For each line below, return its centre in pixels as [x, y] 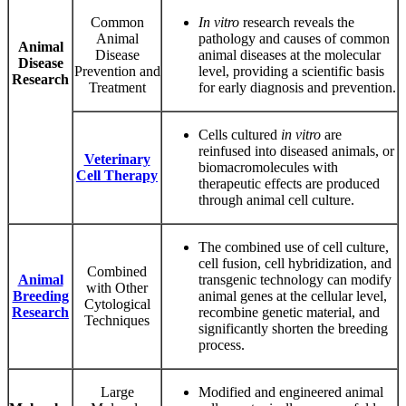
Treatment [117, 87]
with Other [117, 287]
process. [222, 344]
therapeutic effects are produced [289, 183]
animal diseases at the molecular [290, 54]
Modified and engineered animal [291, 391]
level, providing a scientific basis [291, 71]
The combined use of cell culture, [294, 246]
